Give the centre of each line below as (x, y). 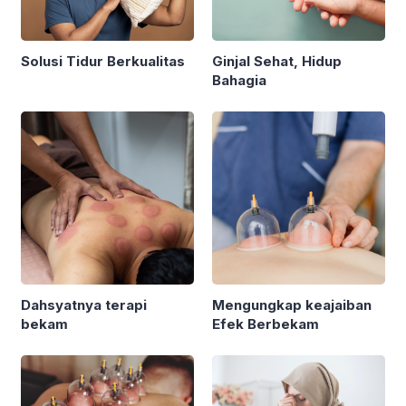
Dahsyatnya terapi (84, 305)
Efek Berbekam (266, 324)
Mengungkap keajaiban (292, 305)
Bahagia (239, 81)
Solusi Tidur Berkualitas (103, 62)
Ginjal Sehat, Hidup (277, 62)
